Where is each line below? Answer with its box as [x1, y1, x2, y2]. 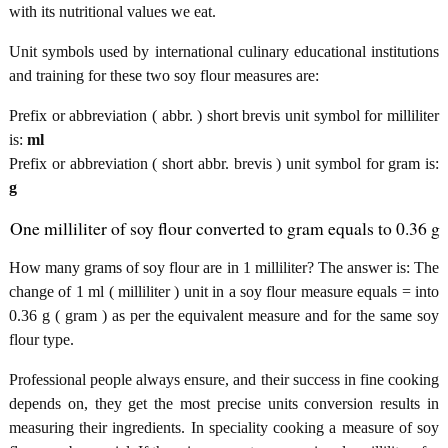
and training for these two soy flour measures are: [9, 66, 319, 84]
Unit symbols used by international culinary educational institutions [9, 42, 439, 60]
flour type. [9, 330, 74, 348]
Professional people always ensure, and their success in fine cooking [9, 370, 439, 388]
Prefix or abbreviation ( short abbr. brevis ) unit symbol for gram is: [9, 154, 439, 172]
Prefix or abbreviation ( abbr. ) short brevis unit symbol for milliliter [9, 106, 439, 124]
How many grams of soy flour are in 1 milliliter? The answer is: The [9, 258, 439, 276]
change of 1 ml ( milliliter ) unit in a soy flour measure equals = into [9, 282, 439, 300]
